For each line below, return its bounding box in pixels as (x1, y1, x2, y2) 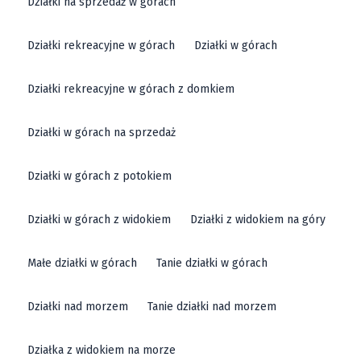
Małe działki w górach (27, 256, 138, 271)
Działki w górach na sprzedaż (27, 126, 176, 140)
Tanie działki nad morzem (147, 300, 277, 314)
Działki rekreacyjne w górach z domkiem (27, 82, 235, 97)
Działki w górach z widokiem (27, 213, 172, 227)
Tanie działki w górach (156, 256, 268, 271)
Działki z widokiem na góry (190, 213, 326, 227)
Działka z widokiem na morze (27, 343, 176, 358)
